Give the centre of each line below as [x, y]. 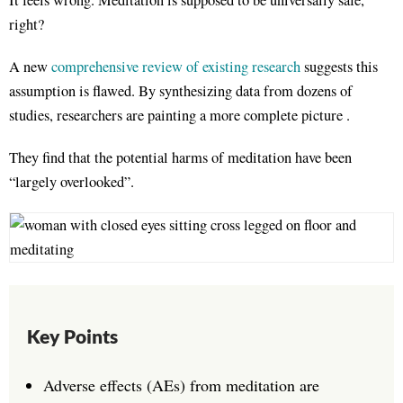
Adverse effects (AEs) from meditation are [181, 385]
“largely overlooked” [70, 182]
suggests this [339, 67]
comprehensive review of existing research [176, 67]
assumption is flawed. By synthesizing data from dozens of [181, 91]
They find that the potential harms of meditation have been [180, 157]
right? [27, 24]
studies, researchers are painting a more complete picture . [179, 115]
